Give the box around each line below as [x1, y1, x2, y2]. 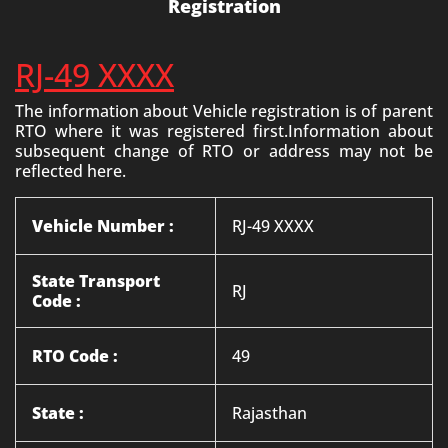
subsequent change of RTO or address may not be [15, 140, 433, 162]
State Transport [32, 270, 160, 292]
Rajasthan [232, 402, 307, 424]
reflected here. [15, 160, 126, 182]
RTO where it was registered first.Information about [15, 120, 433, 142]
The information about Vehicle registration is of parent [15, 100, 433, 122]
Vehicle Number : [32, 215, 174, 237]
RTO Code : [32, 345, 118, 367]
